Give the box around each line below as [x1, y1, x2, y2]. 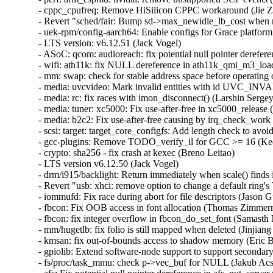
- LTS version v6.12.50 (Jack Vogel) [38, 158, 186, 169]
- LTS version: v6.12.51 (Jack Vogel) [38, 38, 189, 49]
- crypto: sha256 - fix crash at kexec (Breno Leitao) [38, 147, 243, 158]
